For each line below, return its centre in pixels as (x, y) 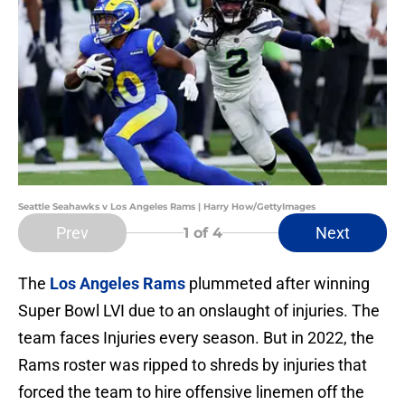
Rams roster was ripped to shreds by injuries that (193, 365)
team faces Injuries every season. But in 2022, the (196, 338)
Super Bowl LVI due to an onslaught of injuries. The (199, 311)
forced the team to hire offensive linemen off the (191, 392)
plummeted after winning (278, 284)
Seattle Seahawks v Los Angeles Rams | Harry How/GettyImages (167, 207)
